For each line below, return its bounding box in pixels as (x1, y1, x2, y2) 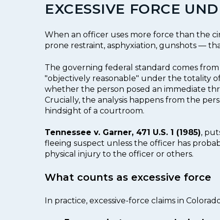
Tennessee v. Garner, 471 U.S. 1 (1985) (45, 127, 201, 137)
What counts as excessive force (45, 171, 211, 184)
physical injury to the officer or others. (45, 149, 193, 159)
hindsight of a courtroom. (45, 106, 144, 115)
